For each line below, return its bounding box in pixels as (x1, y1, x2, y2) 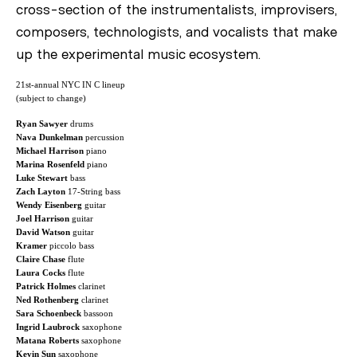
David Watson (16, 226, 70, 237)
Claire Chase (16, 253, 65, 264)
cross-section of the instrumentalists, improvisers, (16, 2, 337, 18)
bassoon (81, 308, 113, 318)
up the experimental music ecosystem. (16, 47, 261, 62)
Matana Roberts (16, 335, 79, 345)
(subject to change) (16, 92, 86, 103)
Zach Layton (16, 186, 65, 196)
